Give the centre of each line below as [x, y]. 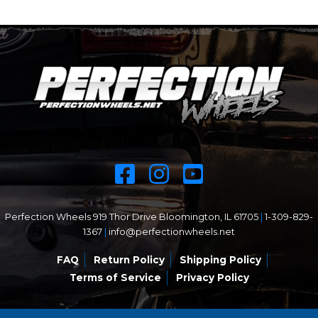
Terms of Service [115, 277]
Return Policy [129, 259]
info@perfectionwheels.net [172, 231]
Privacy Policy [212, 277]
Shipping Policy [220, 259]
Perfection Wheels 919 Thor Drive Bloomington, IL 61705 [133, 216]
